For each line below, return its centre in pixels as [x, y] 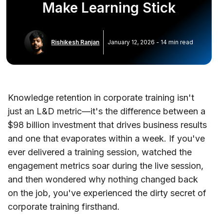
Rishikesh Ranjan [75, 42]
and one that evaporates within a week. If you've [106, 138]
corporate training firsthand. [64, 206]
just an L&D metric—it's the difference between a [107, 111]
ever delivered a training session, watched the [100, 152]
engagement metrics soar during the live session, [106, 165]
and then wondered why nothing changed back [103, 179]
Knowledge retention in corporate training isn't [101, 97]
